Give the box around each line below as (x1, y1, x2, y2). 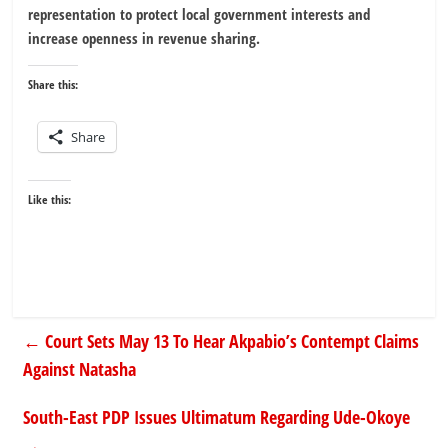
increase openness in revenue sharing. (28, 27, 261, 48)
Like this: (28, 190, 72, 208)
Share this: (28, 75, 79, 93)
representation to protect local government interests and (28, 3, 371, 24)
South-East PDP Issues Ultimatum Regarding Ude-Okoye (23, 404, 411, 429)
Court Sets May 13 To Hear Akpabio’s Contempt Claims (41, 328, 420, 353)
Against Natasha (23, 356, 137, 381)
